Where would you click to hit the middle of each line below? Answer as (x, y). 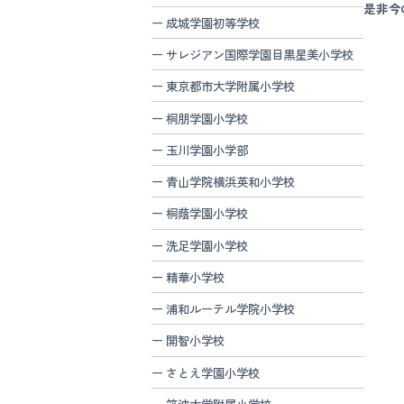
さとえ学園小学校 (213, 372)
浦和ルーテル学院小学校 (231, 309)
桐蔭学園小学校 (207, 213)
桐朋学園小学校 (207, 118)
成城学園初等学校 (213, 22)
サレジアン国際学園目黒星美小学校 (260, 55)
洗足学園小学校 (207, 245)
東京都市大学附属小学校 (231, 86)
